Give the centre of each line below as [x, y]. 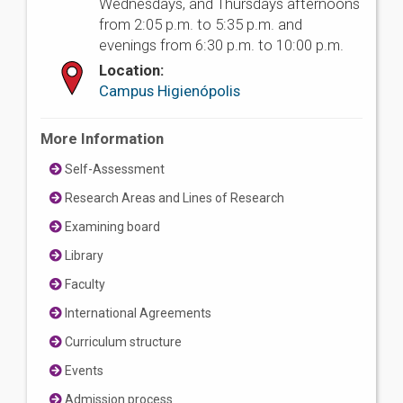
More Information [102, 138]
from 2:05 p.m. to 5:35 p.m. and [201, 24]
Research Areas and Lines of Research [173, 197]
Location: [131, 70]
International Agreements [137, 313]
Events [83, 370]
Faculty [84, 284]
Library [83, 255]
